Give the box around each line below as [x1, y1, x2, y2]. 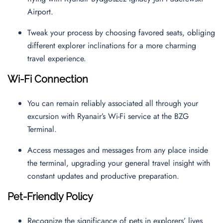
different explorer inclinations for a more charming [27, 40, 196, 51]
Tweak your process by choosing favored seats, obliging [27, 27, 215, 38]
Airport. [27, 6, 58, 17]
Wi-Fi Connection [7, 73, 88, 85]
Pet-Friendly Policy [7, 191, 93, 203]
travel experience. [27, 53, 89, 64]
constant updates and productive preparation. [27, 170, 182, 182]
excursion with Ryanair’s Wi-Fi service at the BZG [27, 111, 189, 122]
